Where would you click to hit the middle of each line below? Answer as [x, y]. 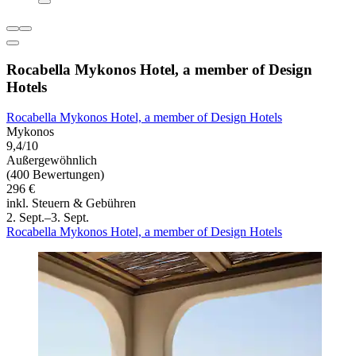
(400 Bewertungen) [55, 175]
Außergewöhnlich [52, 161]
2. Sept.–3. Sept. [48, 218]
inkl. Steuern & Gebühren [71, 203]
